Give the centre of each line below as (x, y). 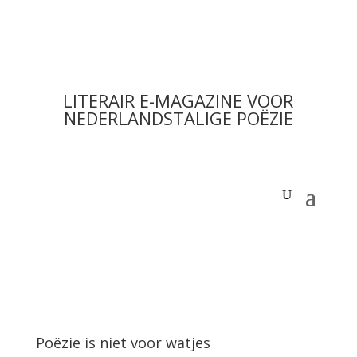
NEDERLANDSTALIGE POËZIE (178, 118)
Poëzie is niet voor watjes (123, 343)
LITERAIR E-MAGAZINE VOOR (178, 100)
